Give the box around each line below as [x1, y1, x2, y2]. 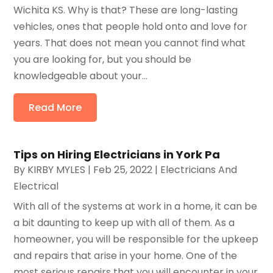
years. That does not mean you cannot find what [13, 35, 246, 50]
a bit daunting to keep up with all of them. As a [13, 215, 235, 230]
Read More [29, 100, 82, 115]
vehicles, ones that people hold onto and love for [13, 19, 248, 34]
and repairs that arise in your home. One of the [13, 248, 238, 263]
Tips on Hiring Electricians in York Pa [13, 146, 221, 162]
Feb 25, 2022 [93, 162, 153, 177]
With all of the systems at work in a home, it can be [13, 199, 258, 213]
